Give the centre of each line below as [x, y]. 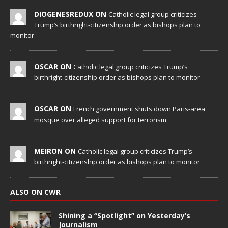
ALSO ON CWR [35, 192]
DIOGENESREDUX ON [71, 14]
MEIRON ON [56, 151]
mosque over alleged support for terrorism [100, 120]
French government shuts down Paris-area [139, 109]
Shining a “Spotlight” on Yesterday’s [124, 216]
